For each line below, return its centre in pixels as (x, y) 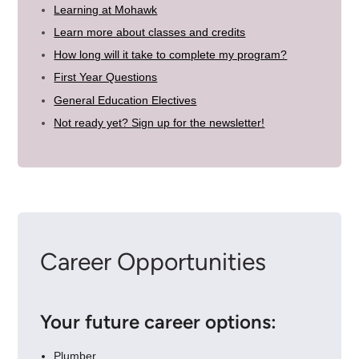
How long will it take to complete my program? (171, 55)
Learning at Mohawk (106, 9)
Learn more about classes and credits (150, 32)
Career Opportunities (153, 261)
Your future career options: (158, 322)
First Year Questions (106, 77)
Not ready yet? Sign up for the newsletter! (159, 122)
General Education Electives (125, 100)
